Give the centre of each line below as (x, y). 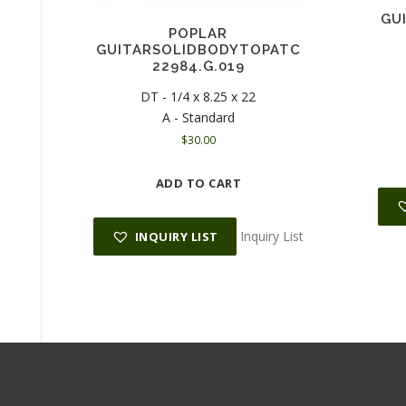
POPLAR (198, 33)
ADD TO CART (198, 184)
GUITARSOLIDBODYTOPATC (198, 49)
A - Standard (198, 118)
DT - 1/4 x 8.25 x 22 (198, 97)
